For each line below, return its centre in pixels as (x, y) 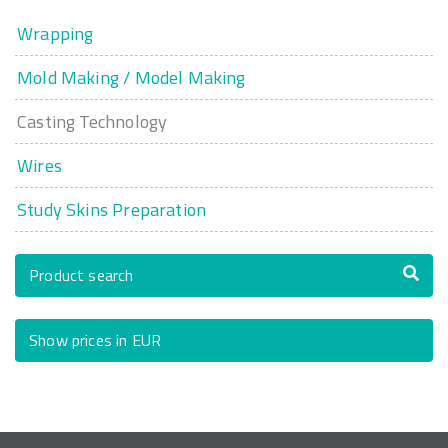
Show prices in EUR (95, 340)
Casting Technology (92, 121)
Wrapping (55, 33)
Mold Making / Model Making (131, 77)
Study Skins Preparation (112, 209)
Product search (81, 275)
